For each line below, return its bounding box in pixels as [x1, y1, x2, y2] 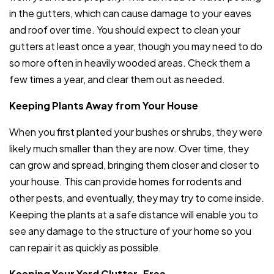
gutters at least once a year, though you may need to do [9, 39, 262, 53]
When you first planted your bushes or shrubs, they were [9, 125, 262, 138]
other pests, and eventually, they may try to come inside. [9, 191, 264, 204]
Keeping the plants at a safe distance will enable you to [9, 207, 258, 221]
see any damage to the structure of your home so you [9, 224, 251, 237]
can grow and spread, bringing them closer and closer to [9, 158, 259, 171]
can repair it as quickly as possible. [9, 240, 161, 254]
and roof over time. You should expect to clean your [9, 23, 240, 36]
